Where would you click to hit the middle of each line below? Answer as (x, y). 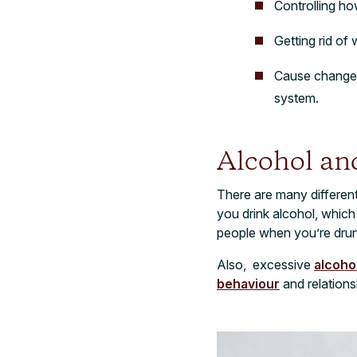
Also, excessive (265, 264)
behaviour (248, 283)
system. (296, 98)
